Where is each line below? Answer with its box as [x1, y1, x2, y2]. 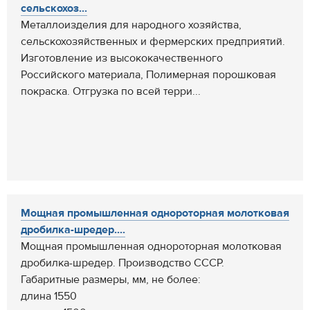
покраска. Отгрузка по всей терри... [21, 84, 201, 98]
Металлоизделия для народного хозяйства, [21, 18, 241, 32]
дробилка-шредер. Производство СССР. [21, 256, 224, 270]
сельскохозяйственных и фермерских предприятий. [21, 35, 285, 48]
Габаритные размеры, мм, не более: [21, 273, 201, 286]
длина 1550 [21, 289, 77, 303]
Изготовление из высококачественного [21, 51, 223, 65]
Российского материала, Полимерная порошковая [21, 68, 276, 82]
